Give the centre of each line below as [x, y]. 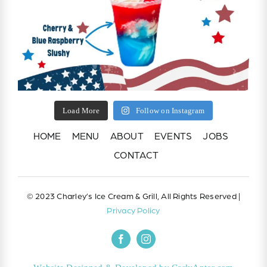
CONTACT [136, 155]
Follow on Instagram [170, 111]
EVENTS [173, 136]
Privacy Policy [133, 210]
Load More [81, 111]
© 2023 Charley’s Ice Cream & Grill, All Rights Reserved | [133, 196]
